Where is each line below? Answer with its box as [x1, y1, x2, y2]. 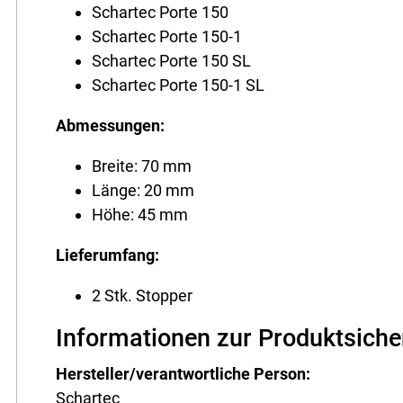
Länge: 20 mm [92, 180, 195, 200]
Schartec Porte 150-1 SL [92, 75, 265, 94]
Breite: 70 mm [92, 156, 193, 175]
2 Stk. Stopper [92, 285, 193, 305]
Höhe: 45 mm [92, 204, 189, 224]
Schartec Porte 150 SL [92, 50, 252, 70]
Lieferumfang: [56, 245, 160, 264]
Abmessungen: [56, 115, 166, 135]
